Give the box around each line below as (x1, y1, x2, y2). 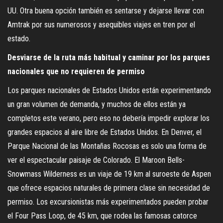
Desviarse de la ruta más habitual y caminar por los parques (7, 52, 210, 62)
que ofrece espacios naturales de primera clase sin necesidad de (7, 183, 210, 193)
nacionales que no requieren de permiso (7, 66, 145, 76)
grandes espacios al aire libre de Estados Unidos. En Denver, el (7, 127, 202, 137)
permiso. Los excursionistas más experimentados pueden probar (7, 197, 209, 207)
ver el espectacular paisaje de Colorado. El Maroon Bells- (7, 155, 185, 165)
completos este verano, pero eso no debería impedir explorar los (7, 113, 210, 123)
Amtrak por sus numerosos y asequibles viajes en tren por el (7, 19, 195, 29)
